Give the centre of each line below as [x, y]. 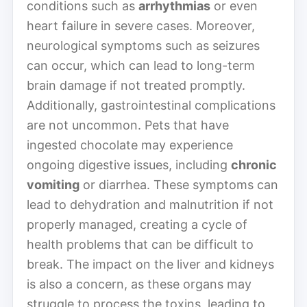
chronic [254, 164]
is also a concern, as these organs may [139, 284]
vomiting [53, 184]
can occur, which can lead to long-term [141, 65]
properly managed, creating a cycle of [137, 224]
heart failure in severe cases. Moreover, [141, 25]
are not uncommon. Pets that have [128, 125]
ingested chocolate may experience [130, 145]
